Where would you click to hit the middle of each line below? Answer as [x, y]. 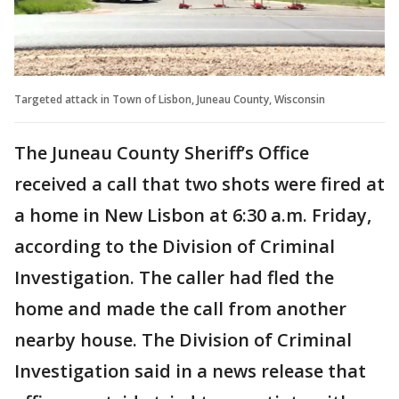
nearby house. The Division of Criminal [183, 339]
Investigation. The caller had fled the [174, 277]
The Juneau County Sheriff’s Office [162, 152]
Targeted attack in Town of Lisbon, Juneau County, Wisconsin [170, 99]
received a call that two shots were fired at [199, 183]
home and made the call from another [180, 308]
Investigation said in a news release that [190, 370]
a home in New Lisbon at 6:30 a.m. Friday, [193, 215]
